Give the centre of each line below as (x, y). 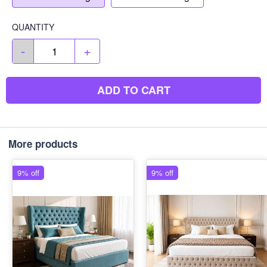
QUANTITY (33, 27)
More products (43, 144)
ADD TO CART (133, 90)
